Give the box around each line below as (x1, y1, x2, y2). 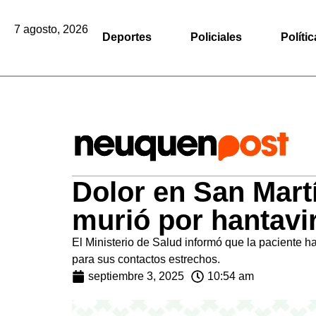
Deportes (102, 31, 152, 43)
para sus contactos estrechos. (72, 253, 220, 265)
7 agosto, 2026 (14, 23, 88, 35)
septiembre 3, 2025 (88, 269, 184, 282)
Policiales (190, 31, 242, 43)
